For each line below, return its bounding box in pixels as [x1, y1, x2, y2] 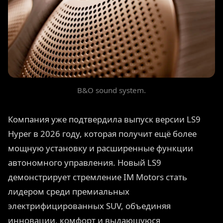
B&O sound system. [77, 85, 146, 96]
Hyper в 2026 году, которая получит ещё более [8, 128, 197, 140]
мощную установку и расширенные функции [8, 142, 193, 154]
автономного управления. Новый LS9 [8, 157, 161, 169]
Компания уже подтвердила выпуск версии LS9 [8, 113, 201, 125]
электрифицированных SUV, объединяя [8, 200, 171, 212]
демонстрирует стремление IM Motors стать [8, 171, 187, 183]
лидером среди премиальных [8, 186, 129, 198]
